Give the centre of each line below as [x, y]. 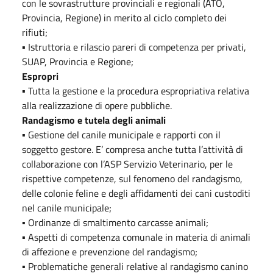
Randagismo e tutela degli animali [94, 120]
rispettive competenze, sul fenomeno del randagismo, [132, 178]
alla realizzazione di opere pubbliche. [97, 105]
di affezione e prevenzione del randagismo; [110, 251]
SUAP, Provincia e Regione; [78, 61]
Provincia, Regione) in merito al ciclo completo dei [124, 17]
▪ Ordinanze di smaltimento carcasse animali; [115, 222]
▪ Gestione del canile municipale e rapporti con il [121, 134]
